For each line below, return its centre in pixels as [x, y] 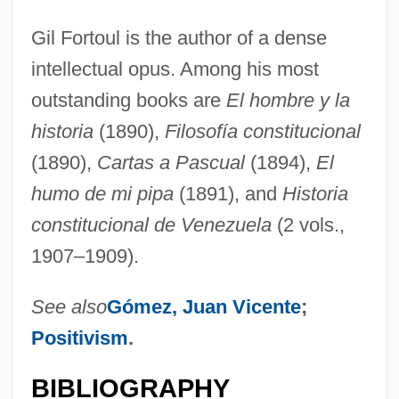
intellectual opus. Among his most [175, 69]
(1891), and [228, 193]
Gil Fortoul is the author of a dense [179, 37]
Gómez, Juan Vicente [204, 306]
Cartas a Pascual [171, 162]
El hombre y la [288, 100]
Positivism [79, 338]
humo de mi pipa [102, 193]
